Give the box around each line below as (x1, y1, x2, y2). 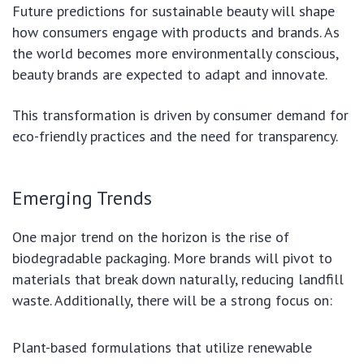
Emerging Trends (12, 184, 152, 210)
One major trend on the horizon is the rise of (12, 227, 289, 246)
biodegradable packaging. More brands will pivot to (12, 248, 332, 267)
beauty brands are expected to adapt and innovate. (12, 64, 327, 84)
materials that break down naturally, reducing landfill (12, 269, 344, 288)
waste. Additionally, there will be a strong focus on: (12, 290, 332, 310)
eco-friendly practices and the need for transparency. (12, 126, 338, 145)
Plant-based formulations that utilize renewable (12, 337, 312, 357)
